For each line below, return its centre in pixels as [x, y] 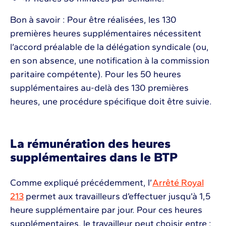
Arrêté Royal [178, 183]
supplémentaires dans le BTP [95, 157]
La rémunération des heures [90, 144]
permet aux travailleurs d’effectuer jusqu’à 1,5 [117, 196]
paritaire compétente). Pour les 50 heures [96, 74]
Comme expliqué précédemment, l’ [81, 183]
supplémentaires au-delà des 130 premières [99, 88]
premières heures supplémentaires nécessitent [106, 34]
